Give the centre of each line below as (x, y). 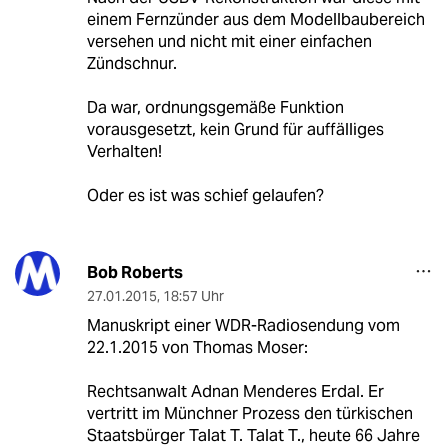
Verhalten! (124, 152)
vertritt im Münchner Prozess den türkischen (249, 414)
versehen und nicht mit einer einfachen (229, 42)
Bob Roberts (134, 273)
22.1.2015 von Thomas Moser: (197, 348)
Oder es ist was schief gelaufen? (205, 196)
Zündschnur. (131, 64)
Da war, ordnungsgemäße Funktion (215, 108)
